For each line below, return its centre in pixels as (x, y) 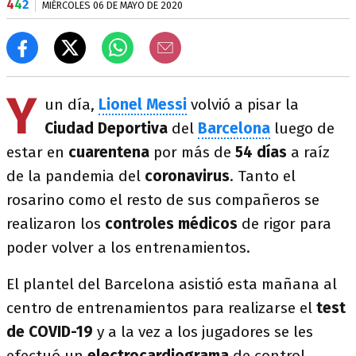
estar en (37, 152)
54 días (261, 152)
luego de (304, 128)
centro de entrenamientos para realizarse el (159, 308)
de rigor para (284, 224)
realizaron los (56, 224)
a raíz (308, 152)
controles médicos (171, 224)
